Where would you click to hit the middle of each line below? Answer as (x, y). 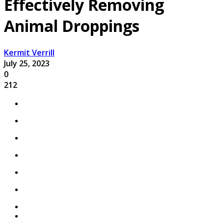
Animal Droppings (72, 26)
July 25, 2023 (27, 63)
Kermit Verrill (29, 52)
